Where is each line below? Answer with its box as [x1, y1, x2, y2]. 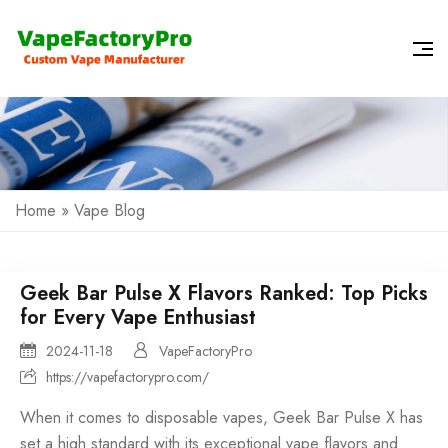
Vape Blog [74, 199, 145, 223]
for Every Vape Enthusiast [20, 303, 256, 333]
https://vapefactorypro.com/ [46, 367, 209, 388]
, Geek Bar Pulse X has [263, 406, 423, 430]
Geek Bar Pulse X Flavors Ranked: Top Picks [20, 279, 428, 309]
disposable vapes [145, 406, 263, 430]
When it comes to [20, 406, 145, 430]
